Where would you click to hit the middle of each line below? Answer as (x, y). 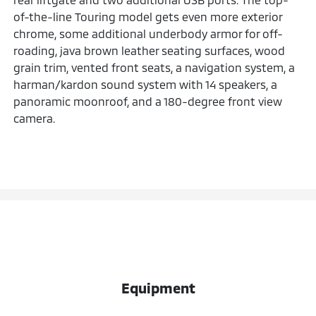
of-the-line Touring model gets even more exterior (148, 16)
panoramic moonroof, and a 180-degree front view (148, 101)
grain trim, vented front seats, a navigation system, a (154, 67)
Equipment (158, 287)
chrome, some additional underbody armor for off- (148, 33)
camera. (35, 118)
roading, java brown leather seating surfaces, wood (150, 50)
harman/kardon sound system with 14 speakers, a (146, 84)
